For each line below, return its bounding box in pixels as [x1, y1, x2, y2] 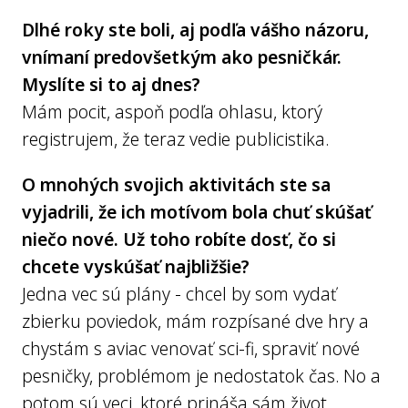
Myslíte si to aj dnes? [22, 72, 200, 97]
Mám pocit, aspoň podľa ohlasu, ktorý [22, 99, 322, 124]
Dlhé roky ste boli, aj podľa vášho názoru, [22, 17, 369, 42]
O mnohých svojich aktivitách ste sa [22, 172, 331, 197]
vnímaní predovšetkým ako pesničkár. [22, 45, 342, 69]
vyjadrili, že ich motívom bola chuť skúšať [22, 199, 372, 224]
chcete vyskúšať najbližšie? [22, 254, 250, 279]
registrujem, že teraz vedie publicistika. [22, 127, 329, 151]
